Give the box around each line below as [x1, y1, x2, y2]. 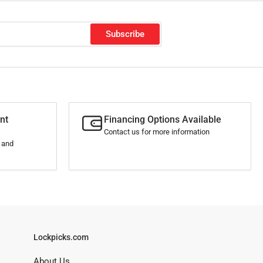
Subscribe [106, 28, 144, 39]
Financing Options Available [104, 113, 221, 125]
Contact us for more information [104, 127, 210, 136]
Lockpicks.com [33, 232, 89, 242]
